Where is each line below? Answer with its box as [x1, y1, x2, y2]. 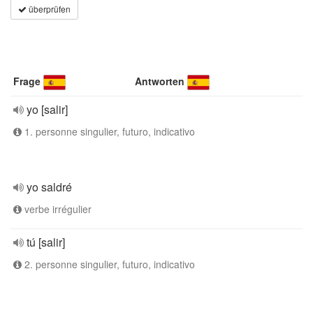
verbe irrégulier [22, 202, 92, 216]
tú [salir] [27, 234, 65, 250]
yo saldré [27, 179, 72, 195]
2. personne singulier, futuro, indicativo [22, 257, 195, 271]
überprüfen [27, 3, 71, 15]
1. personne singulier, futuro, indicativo [22, 124, 195, 138]
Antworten [135, 74, 185, 88]
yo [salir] [27, 101, 68, 117]
